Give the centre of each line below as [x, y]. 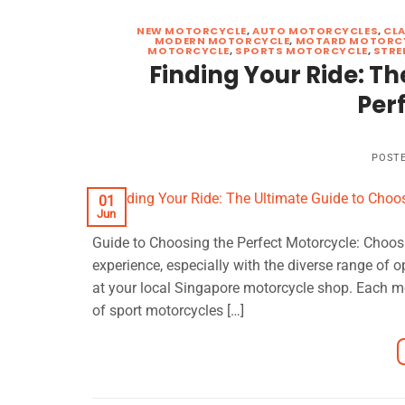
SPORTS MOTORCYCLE [301, 50]
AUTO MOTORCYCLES [316, 30]
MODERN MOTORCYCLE [222, 40]
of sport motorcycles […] [168, 310]
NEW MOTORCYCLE [192, 30]
